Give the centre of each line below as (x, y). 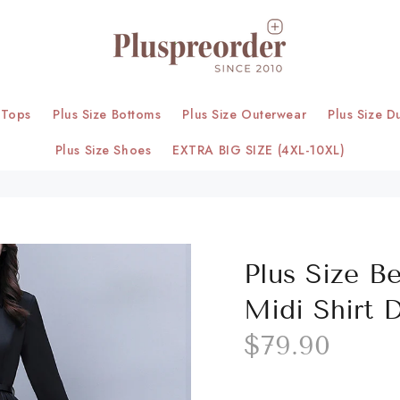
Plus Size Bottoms (107, 114)
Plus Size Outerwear (245, 114)
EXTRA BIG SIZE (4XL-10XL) (259, 150)
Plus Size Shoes (103, 150)
